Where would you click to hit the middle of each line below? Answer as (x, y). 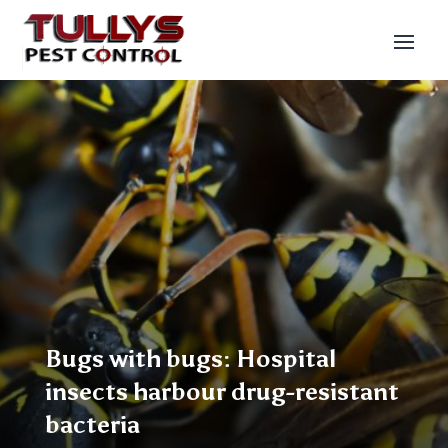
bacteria (92, 424)
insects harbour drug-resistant (221, 391)
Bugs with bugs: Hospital (190, 358)
